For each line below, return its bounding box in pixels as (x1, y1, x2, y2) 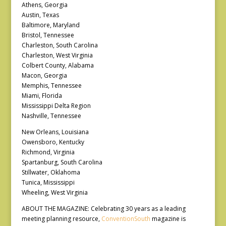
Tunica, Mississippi (21, 178, 75, 187)
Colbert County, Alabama (21, 61, 94, 70)
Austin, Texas (21, 11, 59, 19)
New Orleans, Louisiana (21, 128, 89, 136)
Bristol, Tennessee (21, 31, 74, 39)
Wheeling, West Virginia (21, 188, 88, 197)
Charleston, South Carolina (21, 41, 98, 49)
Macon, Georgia (21, 71, 67, 80)
